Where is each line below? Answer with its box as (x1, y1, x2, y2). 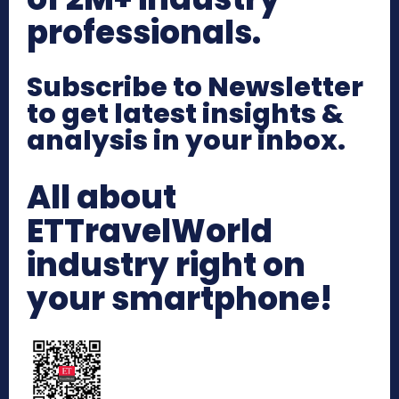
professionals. (27, 9, 261, 55)
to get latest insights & (27, 94, 344, 133)
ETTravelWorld (27, 208, 273, 254)
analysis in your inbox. (27, 121, 346, 159)
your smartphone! (27, 275, 333, 322)
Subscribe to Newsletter (27, 68, 363, 106)
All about (27, 174, 176, 220)
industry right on (27, 241, 305, 288)
